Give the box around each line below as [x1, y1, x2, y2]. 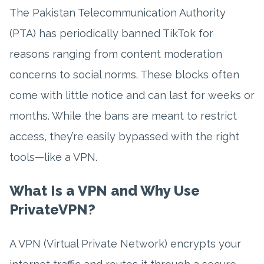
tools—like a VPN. [9, 151, 97, 164]
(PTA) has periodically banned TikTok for [9, 27, 213, 40]
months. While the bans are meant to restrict [9, 110, 237, 123]
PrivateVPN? [9, 201, 95, 219]
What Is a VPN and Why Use [9, 182, 200, 200]
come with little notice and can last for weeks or [9, 89, 255, 102]
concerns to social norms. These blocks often [9, 68, 239, 81]
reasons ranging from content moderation [9, 48, 222, 61]
